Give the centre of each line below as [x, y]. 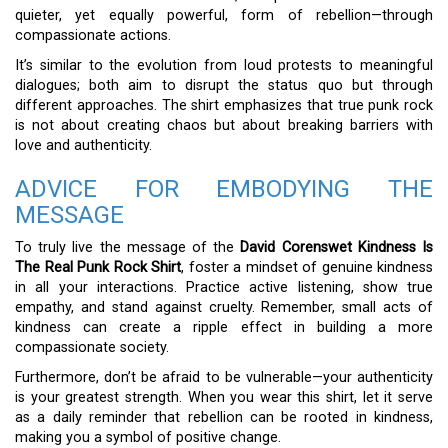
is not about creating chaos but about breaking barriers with [224, 126]
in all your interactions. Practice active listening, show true [224, 288]
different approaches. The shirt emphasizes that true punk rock [224, 106]
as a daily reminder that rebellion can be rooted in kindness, [224, 418]
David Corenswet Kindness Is [337, 248]
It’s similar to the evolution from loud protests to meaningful [224, 66]
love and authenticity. [83, 146]
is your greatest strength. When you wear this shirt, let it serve [224, 398]
